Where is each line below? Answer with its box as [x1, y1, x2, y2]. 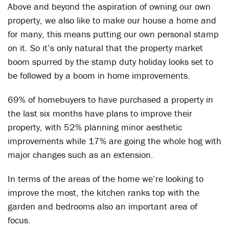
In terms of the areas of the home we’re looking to [8, 173, 203, 185]
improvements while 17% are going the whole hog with [8, 135, 221, 147]
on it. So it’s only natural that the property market [8, 42, 203, 54]
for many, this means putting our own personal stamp [8, 28, 219, 40]
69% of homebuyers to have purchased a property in [8, 94, 213, 105]
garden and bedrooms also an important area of [8, 200, 197, 212]
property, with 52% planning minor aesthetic [8, 121, 182, 133]
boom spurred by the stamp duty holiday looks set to [8, 56, 213, 67]
